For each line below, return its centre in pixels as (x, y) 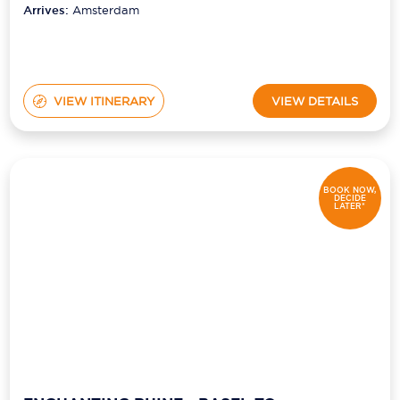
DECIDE (350, 198)
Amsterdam (106, 10)
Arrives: (48, 11)
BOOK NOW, (350, 190)
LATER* (350, 206)
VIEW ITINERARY (104, 100)
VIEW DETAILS (314, 100)
